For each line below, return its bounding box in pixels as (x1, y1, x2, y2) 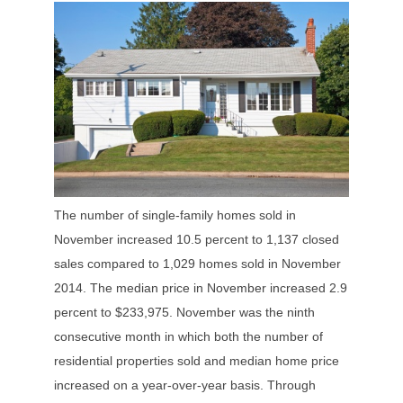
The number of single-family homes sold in (54, 208, 296, 223)
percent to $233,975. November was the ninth (54, 305, 315, 320)
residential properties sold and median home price (54, 354, 339, 369)
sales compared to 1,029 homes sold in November (54, 256, 341, 272)
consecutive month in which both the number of (54, 329, 323, 345)
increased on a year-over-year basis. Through (54, 378, 316, 393)
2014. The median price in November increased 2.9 (54, 281, 347, 296)
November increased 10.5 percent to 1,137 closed (54, 232, 339, 247)
